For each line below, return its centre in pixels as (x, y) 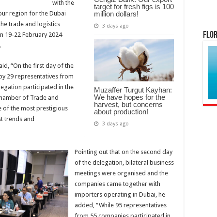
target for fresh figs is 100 (134, 6)
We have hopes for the (130, 97)
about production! (121, 112)
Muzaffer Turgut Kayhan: (133, 90)
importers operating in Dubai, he (120, 195)
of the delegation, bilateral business (124, 163)
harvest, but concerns (128, 105)
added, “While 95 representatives (121, 205)
